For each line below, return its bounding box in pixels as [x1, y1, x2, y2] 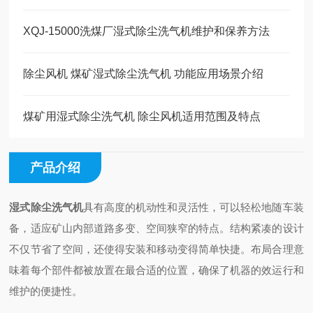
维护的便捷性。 [9, 285, 83, 297]
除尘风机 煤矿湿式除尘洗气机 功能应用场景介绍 [23, 68, 264, 80]
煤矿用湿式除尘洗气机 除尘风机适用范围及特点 [23, 110, 261, 122]
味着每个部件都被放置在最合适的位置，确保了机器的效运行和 [9, 264, 304, 276]
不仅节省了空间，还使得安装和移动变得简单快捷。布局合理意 [9, 243, 304, 255]
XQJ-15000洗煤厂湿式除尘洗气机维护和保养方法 [23, 25, 270, 37]
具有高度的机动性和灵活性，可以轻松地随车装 [82, 201, 304, 213]
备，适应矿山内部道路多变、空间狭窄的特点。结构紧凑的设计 [9, 222, 304, 234]
